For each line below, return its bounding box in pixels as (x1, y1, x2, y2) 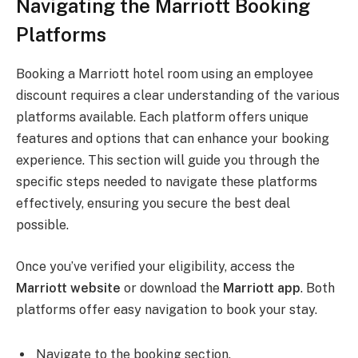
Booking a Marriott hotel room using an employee (16, 66, 313, 82)
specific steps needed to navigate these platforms (16, 174, 317, 190)
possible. (16, 217, 69, 233)
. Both (300, 280, 335, 296)
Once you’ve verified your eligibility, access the (16, 259, 295, 275)
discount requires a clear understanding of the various (16, 88, 340, 104)
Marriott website (16, 280, 121, 296)
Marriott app (223, 280, 300, 296)
